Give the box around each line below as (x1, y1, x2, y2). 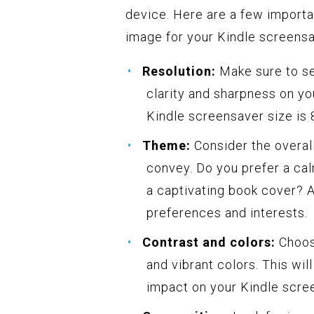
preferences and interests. (146, 205, 308, 221)
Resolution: (142, 64, 216, 79)
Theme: (142, 138, 191, 153)
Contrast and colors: (142, 235, 275, 250)
